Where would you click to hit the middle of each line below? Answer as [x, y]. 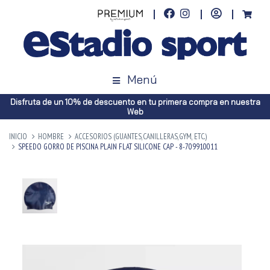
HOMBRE [51, 136]
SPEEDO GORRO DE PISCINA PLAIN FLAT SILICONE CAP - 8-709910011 [118, 146]
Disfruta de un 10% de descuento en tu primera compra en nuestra [135, 102]
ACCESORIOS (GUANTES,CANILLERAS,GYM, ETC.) [141, 136]
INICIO [18, 136]
